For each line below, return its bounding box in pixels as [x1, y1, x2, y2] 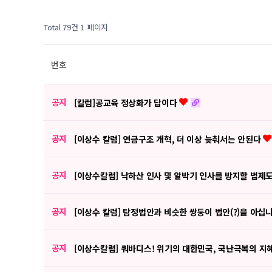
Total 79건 [44, 21, 78, 33]
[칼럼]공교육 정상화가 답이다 [74, 97, 180, 109]
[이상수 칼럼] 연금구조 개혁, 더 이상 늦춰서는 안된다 [74, 133, 263, 146]
